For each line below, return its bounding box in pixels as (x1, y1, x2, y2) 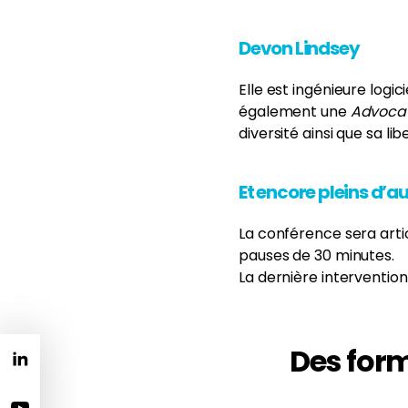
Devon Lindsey (239, 36, 360, 61)
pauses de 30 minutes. (239, 245, 394, 266)
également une (239, 101, 351, 122)
